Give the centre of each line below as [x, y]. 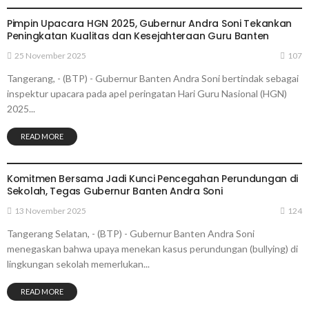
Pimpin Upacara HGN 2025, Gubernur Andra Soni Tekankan [150, 23]
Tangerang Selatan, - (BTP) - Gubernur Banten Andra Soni [131, 234]
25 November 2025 [50, 55]
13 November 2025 [50, 211]
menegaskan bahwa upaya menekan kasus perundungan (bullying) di [152, 249]
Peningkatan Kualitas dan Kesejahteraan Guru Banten [138, 36]
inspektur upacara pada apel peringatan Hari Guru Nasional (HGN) [147, 93]
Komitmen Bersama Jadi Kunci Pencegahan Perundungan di [153, 179]
